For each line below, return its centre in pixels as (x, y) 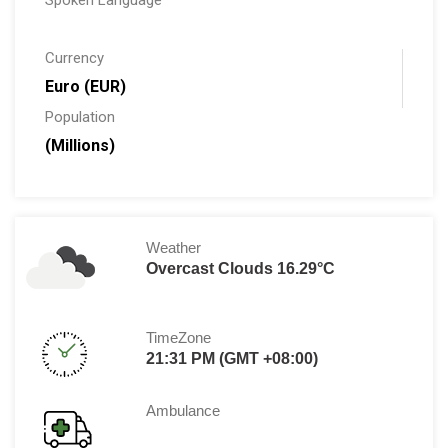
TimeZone (179, 338)
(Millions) (80, 146)
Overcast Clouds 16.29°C (241, 269)
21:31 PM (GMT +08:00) (232, 359)
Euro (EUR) (85, 87)
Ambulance (183, 411)
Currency (74, 58)
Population (80, 117)
